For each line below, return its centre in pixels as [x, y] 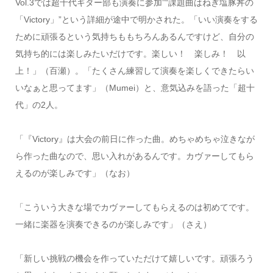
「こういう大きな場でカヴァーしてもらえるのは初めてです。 [134, 207]
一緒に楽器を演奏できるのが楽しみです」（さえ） [113, 224]
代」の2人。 [39, 105]
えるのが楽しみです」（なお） [75, 173]
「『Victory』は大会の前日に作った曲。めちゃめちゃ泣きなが [135, 139]
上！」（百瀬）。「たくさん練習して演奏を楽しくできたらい [134, 70]
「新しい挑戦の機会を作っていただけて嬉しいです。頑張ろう [134, 258]
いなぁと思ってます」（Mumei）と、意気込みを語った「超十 [135, 87]
